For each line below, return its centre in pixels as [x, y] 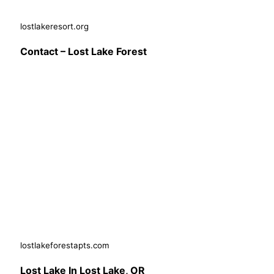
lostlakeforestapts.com [65, 245]
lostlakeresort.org [54, 27]
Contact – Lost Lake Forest [83, 52]
